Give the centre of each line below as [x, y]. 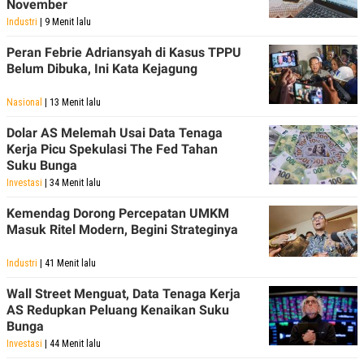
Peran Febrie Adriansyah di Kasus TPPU [124, 53]
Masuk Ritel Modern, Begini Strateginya [122, 230]
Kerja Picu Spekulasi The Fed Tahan [112, 149]
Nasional [24, 103]
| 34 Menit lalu [71, 183]
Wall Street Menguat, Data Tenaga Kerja [123, 294]
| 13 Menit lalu [71, 103]
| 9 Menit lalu [64, 22]
